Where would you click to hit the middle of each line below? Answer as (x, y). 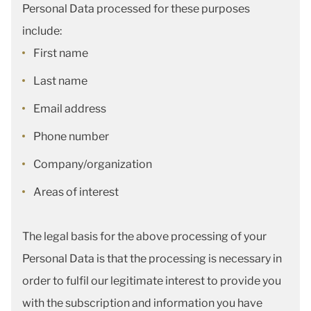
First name (61, 53)
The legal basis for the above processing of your (144, 236)
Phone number (71, 136)
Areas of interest (76, 192)
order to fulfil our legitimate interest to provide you (152, 281)
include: (42, 31)
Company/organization (93, 164)
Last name (60, 81)
